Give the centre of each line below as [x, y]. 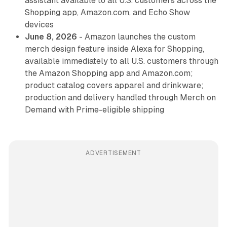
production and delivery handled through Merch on [120, 98]
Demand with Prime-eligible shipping [94, 110]
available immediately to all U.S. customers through [121, 61]
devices [39, 25]
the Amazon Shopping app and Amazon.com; [109, 73]
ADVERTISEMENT [113, 153]
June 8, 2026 [51, 37]
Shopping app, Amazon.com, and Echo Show [107, 13]
